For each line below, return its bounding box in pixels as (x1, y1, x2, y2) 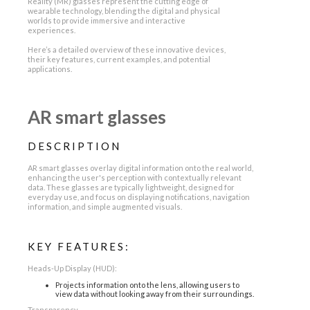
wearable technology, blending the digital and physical (28, 6, 220, 15)
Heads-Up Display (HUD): (28, 263, 117, 273)
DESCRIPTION (28, 139, 121, 152)
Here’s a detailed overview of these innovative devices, (28, 44, 226, 54)
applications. (28, 64, 72, 73)
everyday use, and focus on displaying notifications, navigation (28, 192, 250, 201)
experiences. (28, 25, 75, 35)
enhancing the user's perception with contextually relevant (28, 172, 241, 182)
